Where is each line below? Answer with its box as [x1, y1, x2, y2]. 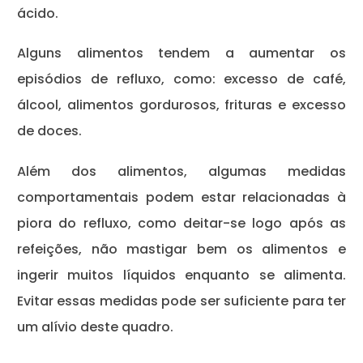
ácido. [17, 3, 62, 23]
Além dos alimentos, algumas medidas [17, 161, 346, 181]
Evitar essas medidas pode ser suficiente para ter [17, 291, 346, 310]
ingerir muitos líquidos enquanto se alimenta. [17, 265, 346, 284]
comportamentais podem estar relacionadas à [17, 187, 346, 207]
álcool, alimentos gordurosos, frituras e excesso [17, 96, 346, 114]
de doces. [17, 122, 85, 140]
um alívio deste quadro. [17, 317, 173, 336]
